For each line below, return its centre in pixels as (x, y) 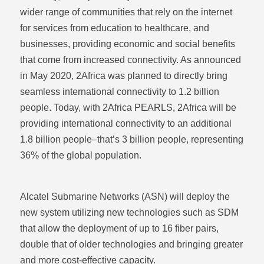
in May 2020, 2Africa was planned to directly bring (123, 76)
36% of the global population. (80, 155)
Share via (85, 251)
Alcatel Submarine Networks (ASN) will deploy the (125, 197)
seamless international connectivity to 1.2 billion (119, 92)
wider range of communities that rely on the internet (126, 12)
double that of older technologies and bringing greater (131, 244)
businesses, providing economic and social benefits (127, 44)
